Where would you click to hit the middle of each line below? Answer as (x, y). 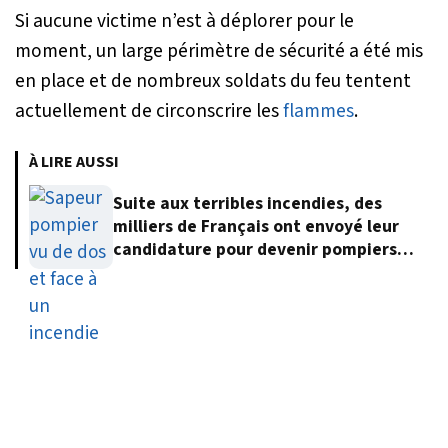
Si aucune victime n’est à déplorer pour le (184, 20)
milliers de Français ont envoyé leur (256, 227)
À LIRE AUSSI (74, 161)
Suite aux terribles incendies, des (247, 204)
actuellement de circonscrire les (149, 110)
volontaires (159, 273)
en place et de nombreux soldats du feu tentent (213, 80)
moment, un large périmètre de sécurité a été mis (219, 50)
